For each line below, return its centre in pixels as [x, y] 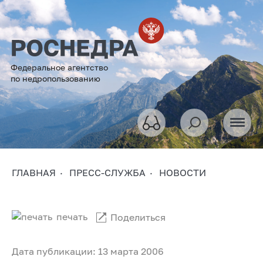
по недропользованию [55, 78]
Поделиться [138, 217]
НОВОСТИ [183, 172]
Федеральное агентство [59, 67]
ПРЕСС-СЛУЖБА [107, 172]
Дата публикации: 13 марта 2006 [88, 251]
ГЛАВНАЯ [34, 172]
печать [72, 216]
